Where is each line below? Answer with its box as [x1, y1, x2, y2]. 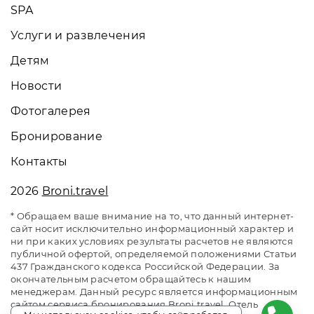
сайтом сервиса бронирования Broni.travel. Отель [11, 298, 259, 310]
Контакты [11, 154, 68, 168]
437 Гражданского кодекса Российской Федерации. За [11, 260, 280, 272]
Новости [11, 78, 62, 93]
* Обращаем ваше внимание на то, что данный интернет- [11, 210, 294, 221]
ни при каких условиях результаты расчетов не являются [11, 235, 293, 247]
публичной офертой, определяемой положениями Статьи [11, 247, 297, 259]
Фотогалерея [11, 104, 91, 118]
